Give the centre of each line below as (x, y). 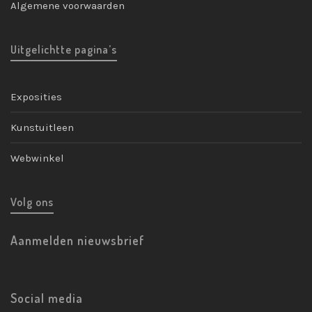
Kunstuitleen (42, 128)
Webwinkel (37, 158)
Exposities (36, 97)
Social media (47, 298)
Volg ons (32, 202)
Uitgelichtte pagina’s (64, 50)
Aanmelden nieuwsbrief (78, 241)
